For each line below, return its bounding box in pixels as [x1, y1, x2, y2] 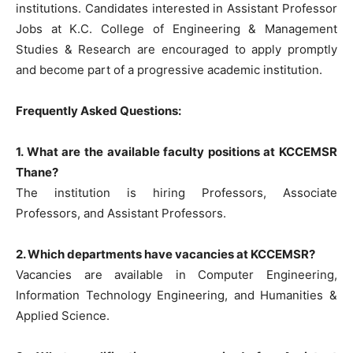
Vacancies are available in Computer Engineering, [16, 266, 337, 282]
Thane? [16, 164, 58, 180]
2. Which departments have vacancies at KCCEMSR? [16, 246, 315, 262]
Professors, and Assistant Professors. [16, 205, 226, 221]
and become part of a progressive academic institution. [16, 61, 322, 77]
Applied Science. [16, 307, 110, 323]
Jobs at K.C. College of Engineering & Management [16, 20, 337, 36]
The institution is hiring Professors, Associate [16, 184, 337, 200]
